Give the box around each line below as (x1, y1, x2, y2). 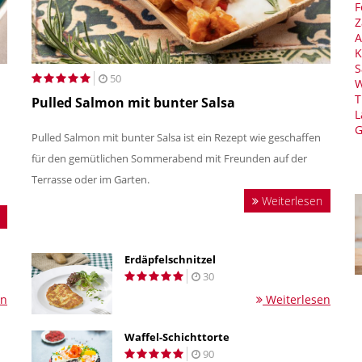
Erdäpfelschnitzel (124, 252, 216, 267)
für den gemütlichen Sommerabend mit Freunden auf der (32, 151, 307, 166)
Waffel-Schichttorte (124, 330, 229, 345)
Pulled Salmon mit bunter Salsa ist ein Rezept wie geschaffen (32, 130, 321, 145)
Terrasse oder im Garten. (32, 172, 149, 187)
